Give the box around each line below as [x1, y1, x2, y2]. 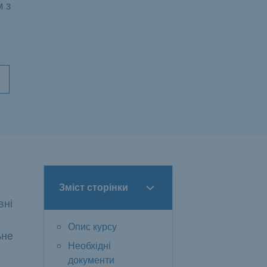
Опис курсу [68, 220, 117, 234]
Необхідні [68, 239, 111, 253]
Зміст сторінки [59, 182, 128, 194]
